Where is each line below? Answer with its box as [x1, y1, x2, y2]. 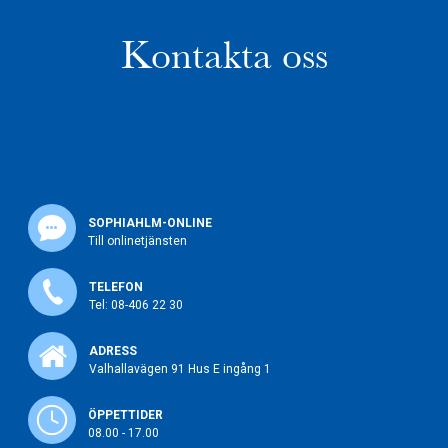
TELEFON [89, 279, 143, 294]
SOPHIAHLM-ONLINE [88, 215, 212, 230]
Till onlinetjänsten [88, 233, 187, 248]
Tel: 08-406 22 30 [89, 297, 183, 312]
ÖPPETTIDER [88, 407, 163, 422]
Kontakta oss [120, 31, 328, 79]
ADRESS [89, 343, 137, 358]
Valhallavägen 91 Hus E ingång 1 [89, 361, 271, 376]
